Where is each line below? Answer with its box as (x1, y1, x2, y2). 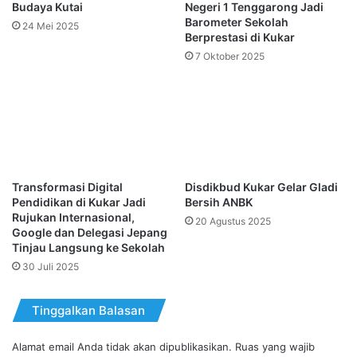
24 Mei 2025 (22, 20, 79, 33)
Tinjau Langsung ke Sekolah (12, 240, 165, 254)
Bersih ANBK (185, 194, 253, 209)
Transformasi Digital (12, 179, 123, 194)
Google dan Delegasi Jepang (12, 225, 167, 239)
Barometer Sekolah (185, 15, 288, 29)
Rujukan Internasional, (12, 210, 135, 224)
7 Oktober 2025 (195, 50, 265, 63)
